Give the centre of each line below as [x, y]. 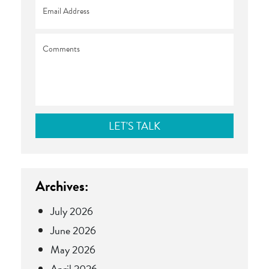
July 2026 [72, 211]
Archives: [62, 186]
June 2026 [73, 230]
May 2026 [73, 249]
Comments [59, 40]
